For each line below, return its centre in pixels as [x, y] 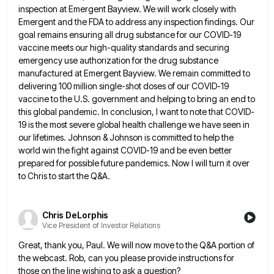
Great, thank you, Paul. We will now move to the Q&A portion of [136, 245]
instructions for [206, 257]
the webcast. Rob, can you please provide [98, 257]
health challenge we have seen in [186, 125]
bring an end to [226, 99]
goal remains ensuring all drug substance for [103, 35]
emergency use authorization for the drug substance [118, 61]
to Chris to [37, 176]
